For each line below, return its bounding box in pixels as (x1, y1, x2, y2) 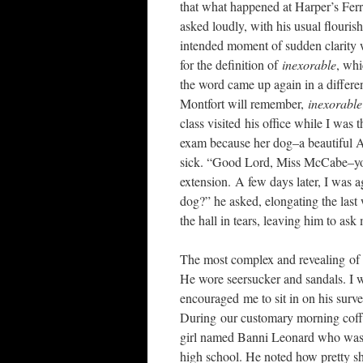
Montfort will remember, (180, 95, 308, 112)
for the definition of (180, 56, 282, 73)
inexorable (282, 56, 336, 73)
